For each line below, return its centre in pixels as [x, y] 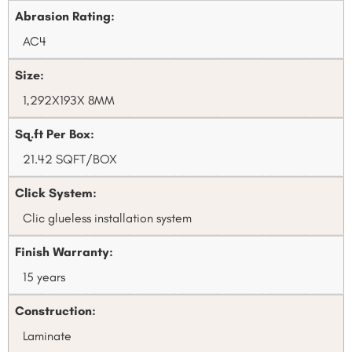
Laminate [47, 336]
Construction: [55, 311]
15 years [44, 277]
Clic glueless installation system [107, 218]
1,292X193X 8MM [69, 101]
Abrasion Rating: [65, 16]
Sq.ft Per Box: [55, 134]
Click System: [56, 193]
